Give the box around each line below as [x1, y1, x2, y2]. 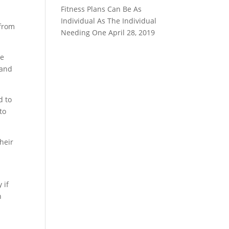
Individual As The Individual [61, 16, 157, 26]
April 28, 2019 [108, 28, 155, 37]
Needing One [61, 28, 107, 37]
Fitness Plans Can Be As [61, 4, 142, 14]
